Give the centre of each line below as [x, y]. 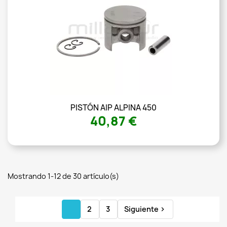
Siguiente [141, 209]
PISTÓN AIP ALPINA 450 [113, 108]
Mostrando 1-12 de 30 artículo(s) [63, 176]
